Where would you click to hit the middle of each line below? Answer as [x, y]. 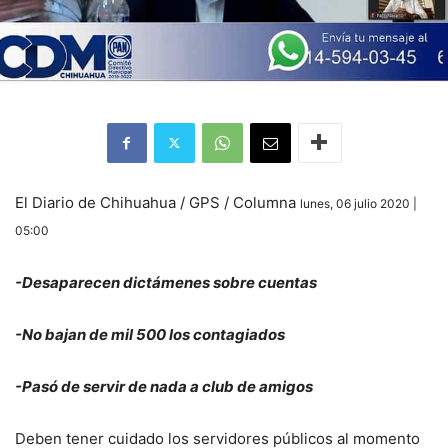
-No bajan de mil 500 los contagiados [150, 334]
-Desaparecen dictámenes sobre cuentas [166, 282]
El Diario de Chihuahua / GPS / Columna [157, 202]
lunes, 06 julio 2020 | [358, 203]
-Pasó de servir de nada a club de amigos [164, 386]
